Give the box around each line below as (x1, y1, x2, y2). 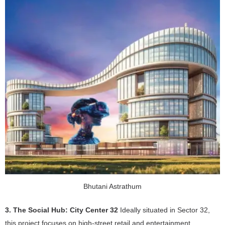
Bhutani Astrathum (83, 182, 142, 191)
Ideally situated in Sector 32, (118, 206, 210, 214)
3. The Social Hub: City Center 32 (5, 206, 118, 214)
